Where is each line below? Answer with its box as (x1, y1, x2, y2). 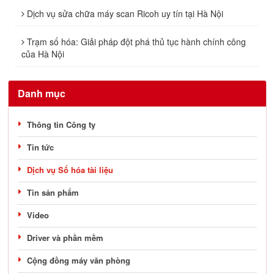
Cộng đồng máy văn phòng (27, 254, 130, 266)
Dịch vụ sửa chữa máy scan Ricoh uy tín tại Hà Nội (24, 7, 223, 20)
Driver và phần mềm (27, 231, 103, 243)
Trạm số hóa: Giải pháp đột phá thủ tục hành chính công (24, 35, 246, 48)
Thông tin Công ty (27, 118, 95, 130)
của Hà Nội (21, 47, 64, 60)
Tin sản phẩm (27, 186, 79, 198)
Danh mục (18, 86, 65, 100)
